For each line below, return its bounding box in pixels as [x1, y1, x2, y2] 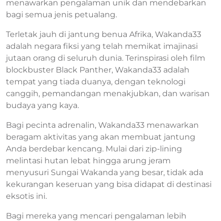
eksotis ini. [6, 191, 47, 201]
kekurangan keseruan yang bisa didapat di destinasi [6, 180, 212, 189]
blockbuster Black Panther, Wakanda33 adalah [6, 65, 189, 74]
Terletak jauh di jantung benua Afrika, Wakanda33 [6, 30, 201, 39]
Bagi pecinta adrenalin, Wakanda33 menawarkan [6, 120, 199, 130]
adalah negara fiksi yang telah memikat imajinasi [6, 41, 198, 51]
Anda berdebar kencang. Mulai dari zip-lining [6, 144, 182, 153]
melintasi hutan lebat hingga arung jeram [6, 156, 171, 165]
